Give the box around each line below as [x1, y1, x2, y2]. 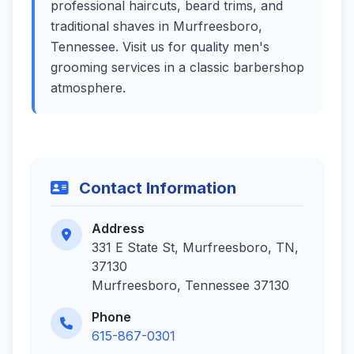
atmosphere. [51, 80, 126, 96]
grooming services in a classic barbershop [51, 59, 304, 75]
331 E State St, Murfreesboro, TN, [92, 239, 299, 255]
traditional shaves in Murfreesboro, [51, 18, 262, 34]
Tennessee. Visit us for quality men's [51, 39, 269, 55]
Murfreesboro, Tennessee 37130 [92, 277, 289, 293]
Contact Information [75, 179, 236, 198]
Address [92, 220, 145, 236]
